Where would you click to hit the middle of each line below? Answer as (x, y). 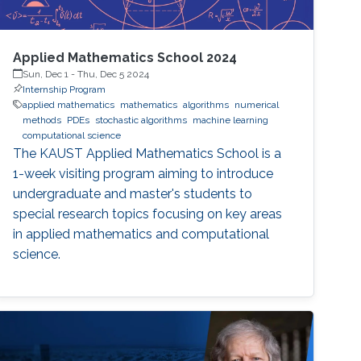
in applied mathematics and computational (141, 234)
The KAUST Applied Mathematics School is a (147, 153)
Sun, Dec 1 (46, 74)
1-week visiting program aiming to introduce (143, 173)
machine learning (231, 120)
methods (42, 120)
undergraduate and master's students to (133, 193)
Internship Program (64, 89)
